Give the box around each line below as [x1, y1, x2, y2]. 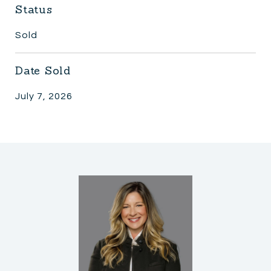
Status [15, 2, 53, 16]
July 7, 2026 [15, 91, 73, 101]
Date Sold [15, 63, 71, 77]
